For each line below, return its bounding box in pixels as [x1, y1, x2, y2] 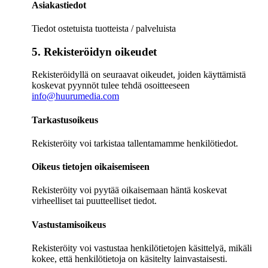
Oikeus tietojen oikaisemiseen [32, 162, 150, 172]
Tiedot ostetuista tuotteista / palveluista [32, 23, 176, 33]
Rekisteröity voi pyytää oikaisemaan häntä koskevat [32, 185, 227, 196]
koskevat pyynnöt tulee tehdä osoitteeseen [32, 80, 190, 91]
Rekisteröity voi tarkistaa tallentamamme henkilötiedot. [32, 138, 238, 148]
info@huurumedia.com [32, 91, 119, 102]
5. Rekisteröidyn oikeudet [32, 45, 157, 58]
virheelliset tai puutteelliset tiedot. [32, 196, 157, 206]
